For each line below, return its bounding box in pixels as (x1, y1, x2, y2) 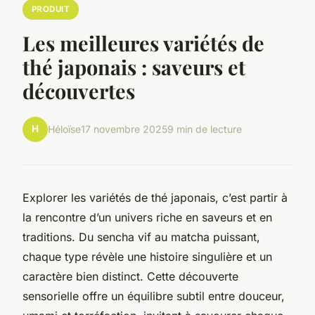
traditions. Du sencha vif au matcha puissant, (22, 229, 260, 244)
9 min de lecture (167, 123, 242, 136)
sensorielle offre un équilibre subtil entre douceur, (22, 288, 285, 303)
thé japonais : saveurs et (22, 53, 245, 80)
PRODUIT (31, 4, 70, 14)
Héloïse (48, 123, 81, 136)
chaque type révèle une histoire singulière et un (22, 249, 272, 264)
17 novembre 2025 (81, 123, 167, 136)
